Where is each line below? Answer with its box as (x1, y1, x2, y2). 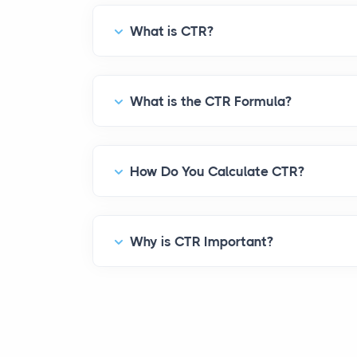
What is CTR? (130, 23, 214, 39)
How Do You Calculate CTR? (130, 163, 304, 179)
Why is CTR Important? (130, 233, 273, 249)
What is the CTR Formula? (130, 93, 292, 109)
